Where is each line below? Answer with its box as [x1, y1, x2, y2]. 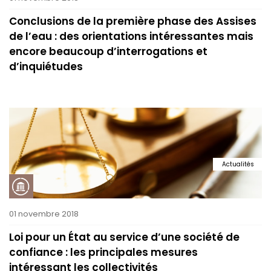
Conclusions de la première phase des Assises [9, 14, 256, 28]
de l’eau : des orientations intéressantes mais [9, 29, 253, 44]
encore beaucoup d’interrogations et [9, 44, 207, 59]
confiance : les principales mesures [9, 245, 198, 260]
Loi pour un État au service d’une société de [9, 230, 240, 244]
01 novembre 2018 [9, 208, 79, 220]
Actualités [222, 159, 254, 169]
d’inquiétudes [9, 59, 83, 74]
